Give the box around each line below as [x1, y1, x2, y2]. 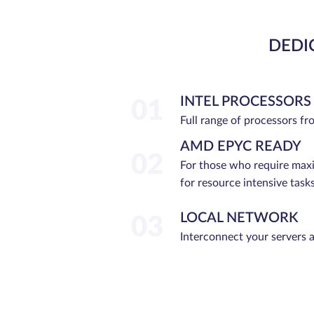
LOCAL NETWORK [180, 211, 298, 226]
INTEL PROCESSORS [180, 94, 311, 109]
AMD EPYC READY [180, 139, 301, 154]
